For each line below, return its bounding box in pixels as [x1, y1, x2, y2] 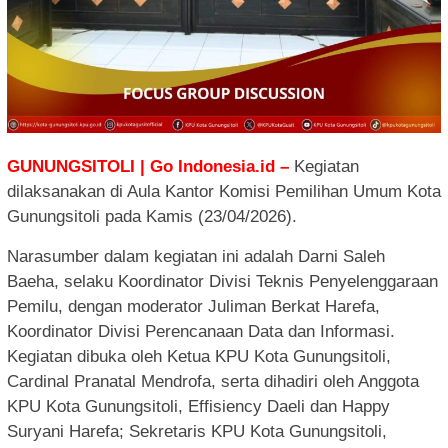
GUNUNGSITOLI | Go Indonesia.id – [7, 157, 289, 177]
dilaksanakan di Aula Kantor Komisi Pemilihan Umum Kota [7, 182, 441, 202]
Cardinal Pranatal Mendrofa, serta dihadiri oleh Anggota [7, 372, 419, 392]
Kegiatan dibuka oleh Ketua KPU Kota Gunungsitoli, [7, 347, 391, 367]
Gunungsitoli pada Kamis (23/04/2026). [7, 207, 297, 227]
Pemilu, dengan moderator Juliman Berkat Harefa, [7, 297, 380, 317]
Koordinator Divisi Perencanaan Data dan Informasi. [7, 322, 395, 342]
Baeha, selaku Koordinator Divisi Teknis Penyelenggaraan [7, 272, 438, 292]
